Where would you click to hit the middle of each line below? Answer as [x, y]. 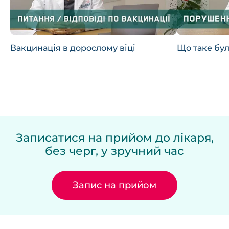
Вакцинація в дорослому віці [73, 48]
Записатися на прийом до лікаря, [114, 138]
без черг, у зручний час [114, 151]
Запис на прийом [114, 185]
